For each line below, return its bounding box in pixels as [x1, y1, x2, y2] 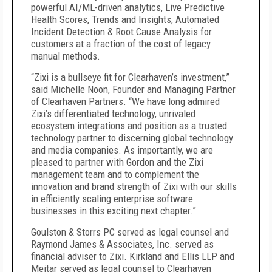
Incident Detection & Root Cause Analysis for [31, 25, 212, 38]
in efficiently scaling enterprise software [31, 192, 193, 205]
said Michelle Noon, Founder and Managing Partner [31, 83, 236, 95]
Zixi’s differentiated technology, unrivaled [31, 107, 195, 120]
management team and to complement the [31, 168, 199, 180]
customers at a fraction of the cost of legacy [31, 38, 211, 50]
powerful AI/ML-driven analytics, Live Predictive [31, 1, 225, 13]
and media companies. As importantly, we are [31, 144, 213, 156]
